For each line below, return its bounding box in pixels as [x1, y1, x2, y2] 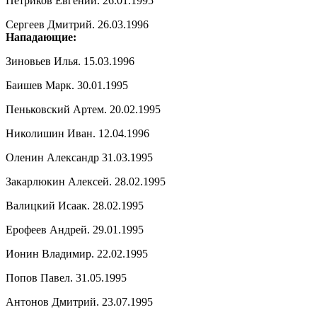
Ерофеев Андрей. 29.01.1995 [6, 223, 144, 236]
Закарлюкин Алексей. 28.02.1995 [6, 175, 166, 188]
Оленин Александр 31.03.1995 [6, 151, 153, 163]
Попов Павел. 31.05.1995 [6, 271, 127, 284]
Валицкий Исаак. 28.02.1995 [6, 199, 144, 212]
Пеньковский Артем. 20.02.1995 [6, 103, 161, 115]
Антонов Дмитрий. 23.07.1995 [6, 295, 153, 308]
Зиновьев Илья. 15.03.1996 [6, 54, 134, 67]
